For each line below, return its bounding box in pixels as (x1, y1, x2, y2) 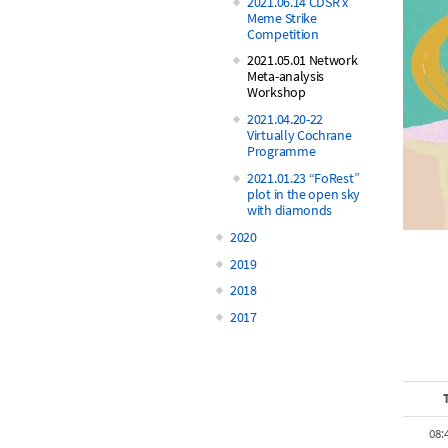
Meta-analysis (247, 67, 325, 86)
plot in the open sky (247, 184, 360, 203)
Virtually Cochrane (247, 126, 352, 145)
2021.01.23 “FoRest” (247, 168, 360, 187)
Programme (247, 142, 316, 161)
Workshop (247, 83, 306, 102)
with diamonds (247, 200, 333, 219)
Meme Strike (247, 8, 317, 27)
